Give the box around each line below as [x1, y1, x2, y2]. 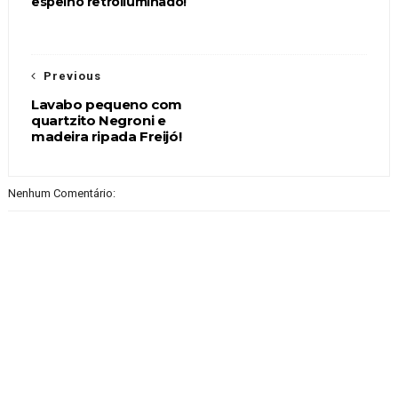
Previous [43, 69, 101, 84]
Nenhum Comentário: [7, 187, 115, 201]
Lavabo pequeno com [30, 96, 182, 114]
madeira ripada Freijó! [30, 128, 182, 146]
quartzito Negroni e [30, 112, 166, 130]
